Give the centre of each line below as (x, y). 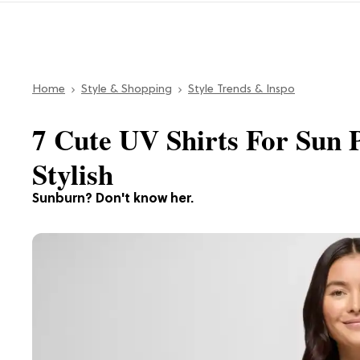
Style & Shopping (127, 89)
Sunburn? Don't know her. (113, 199)
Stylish (73, 174)
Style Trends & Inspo (241, 89)
